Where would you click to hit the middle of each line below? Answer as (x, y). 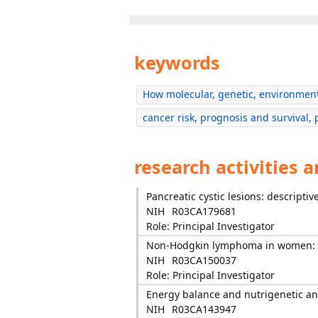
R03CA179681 (204, 212)
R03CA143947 (204, 309)
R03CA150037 (204, 261)
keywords (175, 62)
